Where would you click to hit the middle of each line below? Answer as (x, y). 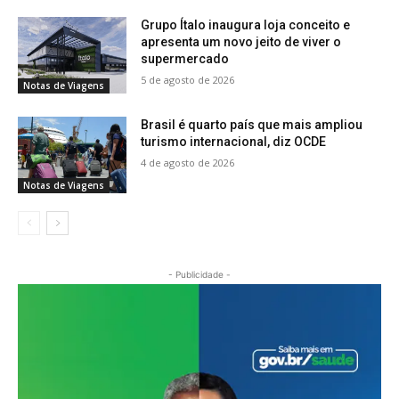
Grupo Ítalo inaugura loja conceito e (246, 25)
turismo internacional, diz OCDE (234, 142)
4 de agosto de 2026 (188, 163)
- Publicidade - (199, 274)
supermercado (185, 59)
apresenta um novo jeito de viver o (241, 42)
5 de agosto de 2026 (188, 80)
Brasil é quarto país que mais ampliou (252, 125)
